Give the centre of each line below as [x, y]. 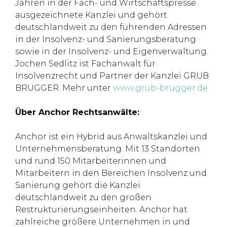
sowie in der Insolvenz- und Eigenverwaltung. [112, 51]
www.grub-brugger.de [160, 88]
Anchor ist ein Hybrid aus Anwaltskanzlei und [111, 137]
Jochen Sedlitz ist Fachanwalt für [85, 64]
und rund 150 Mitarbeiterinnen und [91, 161]
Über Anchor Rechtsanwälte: [77, 112]
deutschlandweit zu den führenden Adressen [111, 27]
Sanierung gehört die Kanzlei [78, 185]
